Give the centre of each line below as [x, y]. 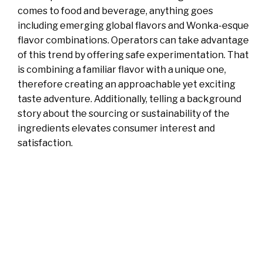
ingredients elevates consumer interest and [116, 128]
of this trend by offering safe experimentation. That [133, 55]
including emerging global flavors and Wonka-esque [133, 25]
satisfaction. [45, 143]
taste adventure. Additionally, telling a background [129, 99]
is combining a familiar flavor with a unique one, [122, 69]
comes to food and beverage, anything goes [115, 11]
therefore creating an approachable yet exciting [127, 84]
